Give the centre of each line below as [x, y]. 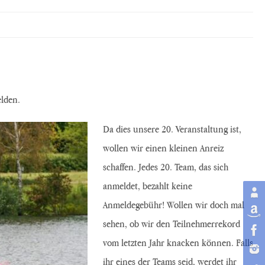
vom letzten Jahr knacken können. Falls [178, 242]
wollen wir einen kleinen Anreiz [163, 148]
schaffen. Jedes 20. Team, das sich [166, 167]
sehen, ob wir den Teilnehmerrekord [172, 223]
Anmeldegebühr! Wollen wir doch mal [174, 204]
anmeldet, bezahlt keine [148, 185]
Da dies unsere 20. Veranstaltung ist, [172, 129]
